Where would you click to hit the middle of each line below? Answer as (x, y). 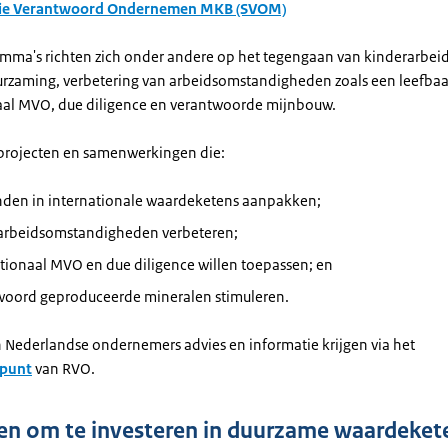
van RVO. (63, 368)
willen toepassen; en (264, 264)
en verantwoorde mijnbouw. (241, 104)
